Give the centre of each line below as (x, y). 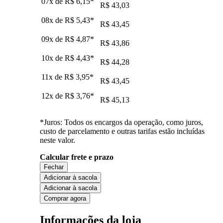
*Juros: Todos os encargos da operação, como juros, (121, 122)
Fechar (54, 167)
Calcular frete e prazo (77, 157)
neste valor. (57, 140)
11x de (53, 77)
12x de (53, 96)
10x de (53, 58)
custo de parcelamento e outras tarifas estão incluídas (122, 131)
